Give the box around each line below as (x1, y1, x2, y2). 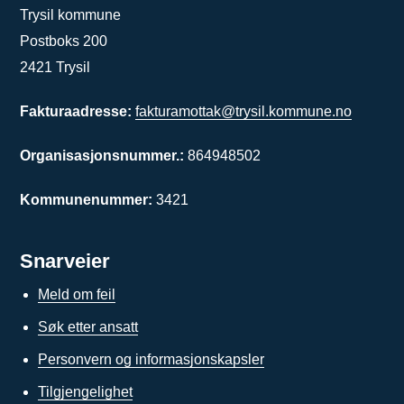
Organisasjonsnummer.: (20, 148, 188, 164)
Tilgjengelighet (38, 384, 133, 400)
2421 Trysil (20, 60, 91, 76)
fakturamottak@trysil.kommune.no (135, 104, 353, 120)
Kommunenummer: (20, 192, 153, 208)
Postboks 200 (20, 33, 108, 50)
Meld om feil (38, 287, 116, 303)
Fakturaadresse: (20, 104, 136, 120)
